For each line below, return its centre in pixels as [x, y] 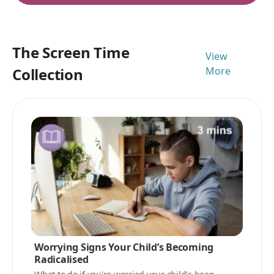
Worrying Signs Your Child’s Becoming [124, 247]
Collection [48, 74]
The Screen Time [71, 52]
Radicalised [61, 259]
